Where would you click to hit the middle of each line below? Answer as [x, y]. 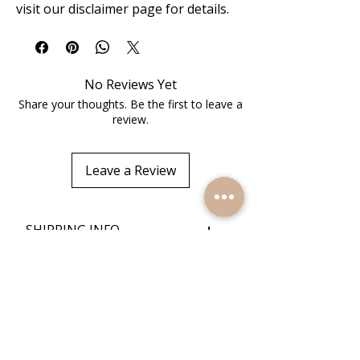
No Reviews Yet [131, 84]
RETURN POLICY [74, 280]
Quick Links [57, 343]
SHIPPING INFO [73, 230]
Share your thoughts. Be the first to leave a [131, 104]
